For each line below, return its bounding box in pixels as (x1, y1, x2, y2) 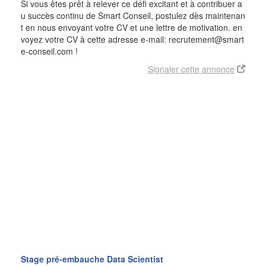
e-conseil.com (21, 45, 73, 57)
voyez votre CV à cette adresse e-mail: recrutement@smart (21, 33, 244, 45)
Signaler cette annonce (148, 63, 235, 75)
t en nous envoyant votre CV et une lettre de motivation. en (21, 21, 242, 33)
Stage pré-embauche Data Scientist (21, 253, 163, 265)
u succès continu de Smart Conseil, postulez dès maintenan (21, 9, 245, 21)
